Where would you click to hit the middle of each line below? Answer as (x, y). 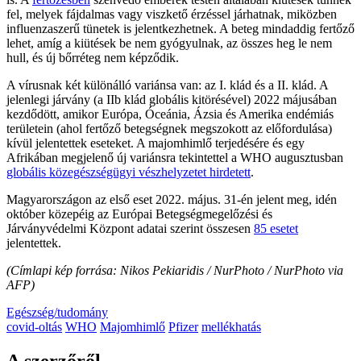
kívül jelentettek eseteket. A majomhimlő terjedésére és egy (156, 143)
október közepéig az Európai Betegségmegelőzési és (139, 214)
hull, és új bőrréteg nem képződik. (93, 58)
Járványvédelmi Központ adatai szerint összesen (130, 229)
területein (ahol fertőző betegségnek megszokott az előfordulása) (169, 129)
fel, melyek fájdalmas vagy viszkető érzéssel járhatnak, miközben (172, 15)
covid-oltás (34, 327)
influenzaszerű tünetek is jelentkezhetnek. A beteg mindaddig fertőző (180, 29)
